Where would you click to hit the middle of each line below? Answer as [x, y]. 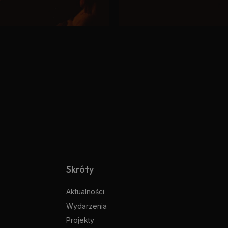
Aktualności [85, 191]
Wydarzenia [87, 206]
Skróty [80, 169]
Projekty [80, 220]
